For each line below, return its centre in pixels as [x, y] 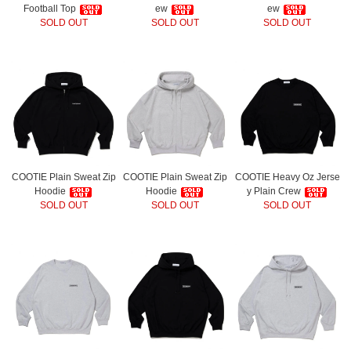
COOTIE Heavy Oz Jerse [287, 177]
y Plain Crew [275, 192]
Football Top [51, 9]
